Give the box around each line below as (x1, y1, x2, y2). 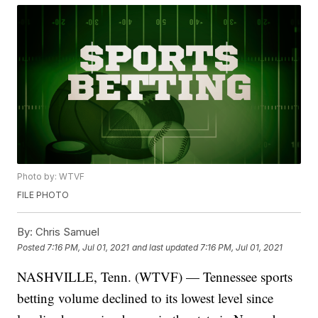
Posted (17, 241, 48, 253)
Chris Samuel (33, 225, 100, 239)
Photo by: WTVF (17, 171, 85, 182)
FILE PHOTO (17, 190, 70, 201)
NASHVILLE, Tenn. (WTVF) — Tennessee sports (17, 268, 293, 286)
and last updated (132, 241, 199, 253)
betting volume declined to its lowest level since (17, 289, 274, 307)
